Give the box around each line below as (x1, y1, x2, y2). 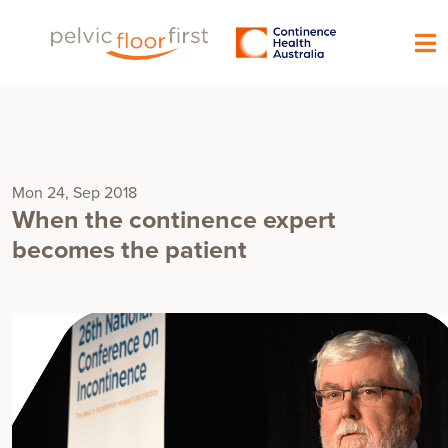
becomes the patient (12, 235, 247, 266)
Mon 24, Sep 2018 (12, 183, 137, 204)
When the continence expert (12, 205, 336, 236)
